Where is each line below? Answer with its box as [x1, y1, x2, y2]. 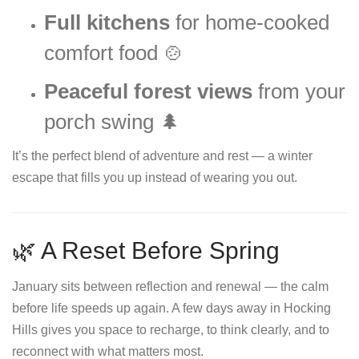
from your [252, 80, 345, 103]
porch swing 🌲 [44, 111, 180, 133]
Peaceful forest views [44, 80, 252, 103]
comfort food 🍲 [44, 42, 184, 64]
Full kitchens [44, 11, 170, 34]
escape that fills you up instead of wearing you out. [12, 171, 297, 184]
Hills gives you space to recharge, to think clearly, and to [12, 323, 329, 337]
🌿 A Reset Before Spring [12, 237, 280, 264]
